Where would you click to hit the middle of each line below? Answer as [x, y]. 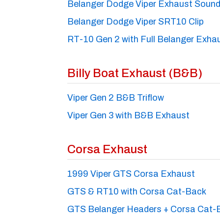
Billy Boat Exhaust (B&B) [135, 73]
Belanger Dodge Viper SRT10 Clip [136, 21]
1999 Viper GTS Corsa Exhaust [131, 174]
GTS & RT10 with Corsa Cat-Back [137, 191]
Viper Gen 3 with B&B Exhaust [128, 115]
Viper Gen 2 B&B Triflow [116, 97]
